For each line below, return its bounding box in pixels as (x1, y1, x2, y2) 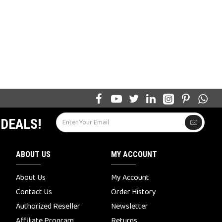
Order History (111, 186, 156, 198)
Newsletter (111, 200, 148, 213)
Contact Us (16, 186, 52, 198)
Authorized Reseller (16, 200, 80, 213)
